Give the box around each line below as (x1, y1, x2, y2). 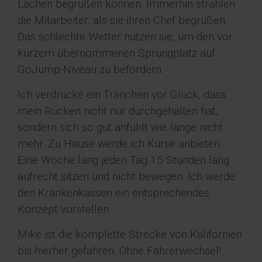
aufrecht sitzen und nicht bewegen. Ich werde (18, 169, 235, 183)
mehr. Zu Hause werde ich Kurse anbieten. (18, 136, 222, 150)
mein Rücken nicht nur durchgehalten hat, (18, 104, 218, 118)
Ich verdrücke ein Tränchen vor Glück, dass (18, 87, 226, 101)
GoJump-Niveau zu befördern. (18, 62, 164, 76)
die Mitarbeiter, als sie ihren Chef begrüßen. (18, 13, 227, 27)
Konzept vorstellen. (18, 202, 111, 216)
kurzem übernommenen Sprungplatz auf (18, 46, 215, 60)
